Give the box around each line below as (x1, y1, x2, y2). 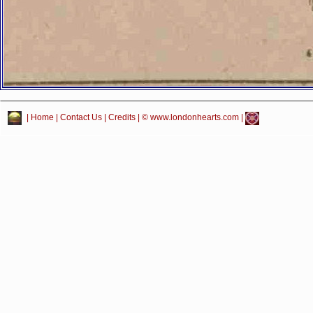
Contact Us (60, 112, 102, 123)
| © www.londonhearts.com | (136, 112, 245, 123)
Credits (108, 112, 136, 123)
